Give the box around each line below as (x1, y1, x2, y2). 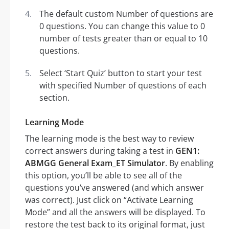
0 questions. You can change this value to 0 (39, 20, 205, 32)
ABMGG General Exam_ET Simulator (25, 157, 165, 169)
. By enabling (165, 157, 214, 169)
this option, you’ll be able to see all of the (25, 170, 182, 181)
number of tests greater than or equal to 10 (39, 33, 208, 44)
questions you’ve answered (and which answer (25, 182, 204, 194)
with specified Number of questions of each (39, 80, 207, 91)
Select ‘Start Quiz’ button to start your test (39, 67, 202, 79)
